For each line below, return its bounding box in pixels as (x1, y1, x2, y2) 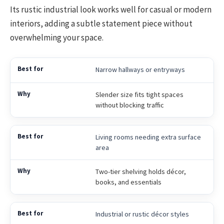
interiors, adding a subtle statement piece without (10, 17, 192, 29)
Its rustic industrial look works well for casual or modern (10, 3, 211, 15)
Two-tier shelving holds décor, (95, 166, 186, 176)
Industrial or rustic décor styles (95, 209, 189, 218)
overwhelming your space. (10, 31, 103, 43)
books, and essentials (95, 177, 161, 186)
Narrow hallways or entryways (95, 64, 185, 74)
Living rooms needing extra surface (95, 132, 201, 141)
